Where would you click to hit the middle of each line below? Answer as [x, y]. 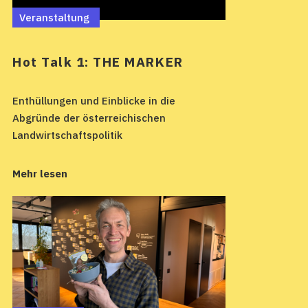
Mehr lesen [40, 174]
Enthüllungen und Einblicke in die [94, 101]
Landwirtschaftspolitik [67, 135]
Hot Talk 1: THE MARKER [98, 62]
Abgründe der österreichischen [89, 118]
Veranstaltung [54, 17]
